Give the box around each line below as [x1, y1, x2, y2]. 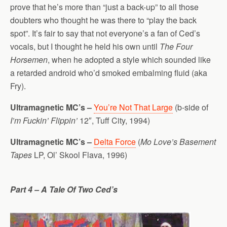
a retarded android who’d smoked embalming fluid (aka [10, 67, 207, 79]
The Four [160, 41, 193, 52]
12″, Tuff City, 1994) [78, 115, 150, 126]
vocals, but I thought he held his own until [10, 41, 160, 52]
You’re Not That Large [94, 101, 173, 113]
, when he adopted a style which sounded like [48, 54, 211, 65]
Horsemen [10, 54, 48, 65]
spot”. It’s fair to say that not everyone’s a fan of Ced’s [10, 27, 200, 39]
